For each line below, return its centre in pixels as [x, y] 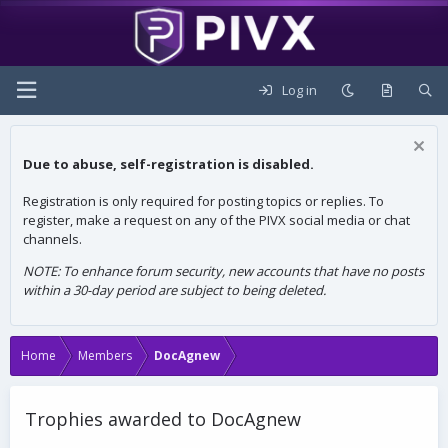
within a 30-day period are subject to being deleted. [174, 289]
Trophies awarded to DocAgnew [163, 418]
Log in [300, 90]
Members [105, 355]
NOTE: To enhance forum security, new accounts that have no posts [223, 270]
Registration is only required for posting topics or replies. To [203, 200]
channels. [52, 238]
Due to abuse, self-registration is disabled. [168, 164]
